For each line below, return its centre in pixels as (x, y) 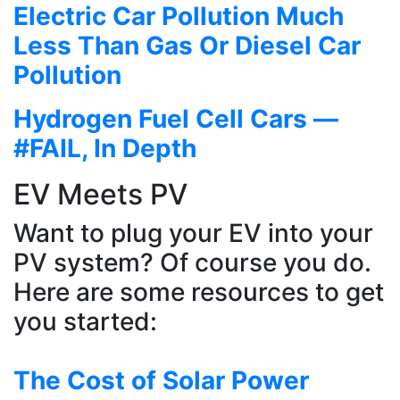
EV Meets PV (100, 194)
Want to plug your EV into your (193, 233)
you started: (85, 321)
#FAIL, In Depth (105, 148)
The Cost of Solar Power (161, 380)
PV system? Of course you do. (192, 262)
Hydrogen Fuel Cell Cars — (176, 118)
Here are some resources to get (199, 292)
